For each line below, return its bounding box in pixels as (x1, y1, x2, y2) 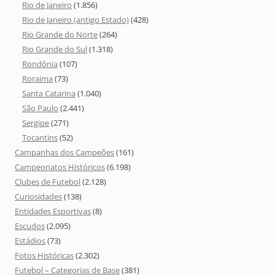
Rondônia (22, 58, 58, 70)
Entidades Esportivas (15, 206, 91, 217)
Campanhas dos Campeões (15, 147, 114, 158)
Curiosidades (15, 191, 62, 203)
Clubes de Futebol (15, 176, 80, 188)
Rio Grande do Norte (22, 29, 98, 41)
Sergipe (22, 117, 49, 129)
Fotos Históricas (15, 250, 74, 261)
